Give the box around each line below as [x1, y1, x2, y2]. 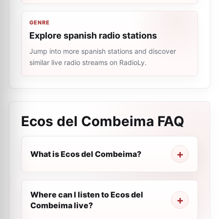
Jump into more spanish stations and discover [29, 47, 176, 55]
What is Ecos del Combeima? [30, 149, 141, 159]
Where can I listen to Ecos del [30, 190, 143, 199]
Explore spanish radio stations [29, 30, 157, 41]
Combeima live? [30, 200, 93, 210]
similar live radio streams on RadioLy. [29, 58, 147, 66]
